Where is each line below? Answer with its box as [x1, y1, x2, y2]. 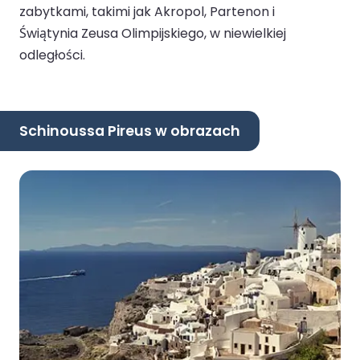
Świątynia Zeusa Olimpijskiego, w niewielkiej [19, 24, 286, 43]
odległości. [19, 46, 85, 65]
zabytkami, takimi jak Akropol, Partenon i [19, 2, 275, 22]
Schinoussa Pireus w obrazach [19, 121, 240, 141]
